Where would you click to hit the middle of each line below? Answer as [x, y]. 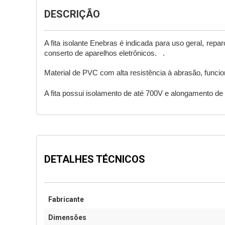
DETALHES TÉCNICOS [95, 159]
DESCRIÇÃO [72, 14]
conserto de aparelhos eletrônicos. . [104, 53]
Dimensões [67, 217]
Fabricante [66, 199]
